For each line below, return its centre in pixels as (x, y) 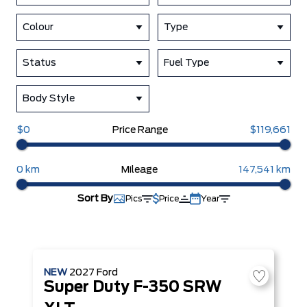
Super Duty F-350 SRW (133, 287)
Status (39, 63)
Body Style (49, 99)
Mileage (139, 170)
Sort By (95, 199)
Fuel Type (186, 63)
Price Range (140, 130)
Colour (38, 27)
